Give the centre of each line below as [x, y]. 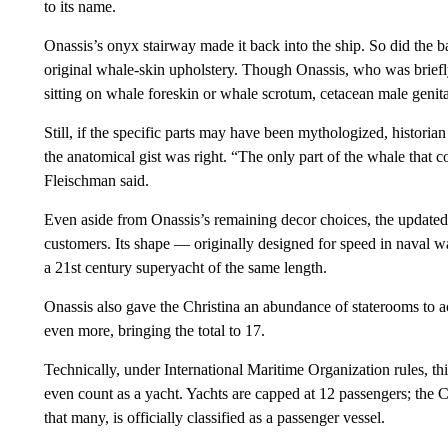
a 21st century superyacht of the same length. [185, 267]
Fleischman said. [96, 180]
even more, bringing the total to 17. [154, 330]
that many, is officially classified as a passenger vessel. [214, 417]
